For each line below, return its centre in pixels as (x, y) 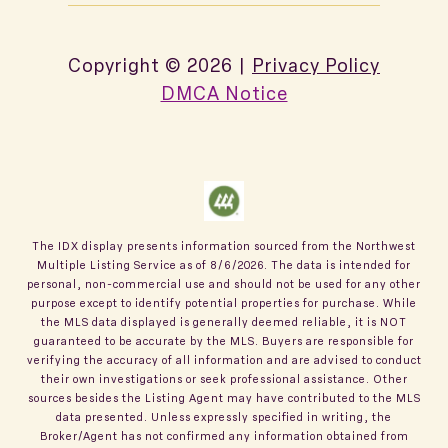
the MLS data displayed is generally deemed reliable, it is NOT (224, 321)
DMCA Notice (224, 92)
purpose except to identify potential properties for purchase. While (224, 302)
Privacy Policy (316, 64)
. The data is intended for (337, 264)
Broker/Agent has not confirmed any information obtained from (224, 435)
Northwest (386, 245)
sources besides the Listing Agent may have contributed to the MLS (224, 397)
